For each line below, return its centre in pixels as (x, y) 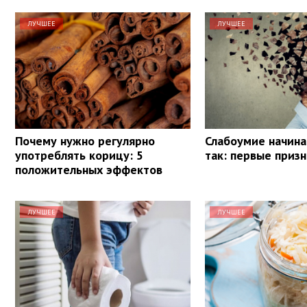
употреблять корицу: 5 (79, 155)
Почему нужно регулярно (85, 140)
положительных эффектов (89, 169)
